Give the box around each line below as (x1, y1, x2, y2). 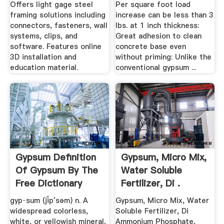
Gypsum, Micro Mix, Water (115, 195, 209, 206)
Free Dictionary (15, 176, 82, 189)
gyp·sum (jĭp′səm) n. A (9, 195, 88, 206)
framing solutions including (9, 10, 105, 20)
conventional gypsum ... (115, 62, 196, 73)
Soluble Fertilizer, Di (115, 206, 189, 216)
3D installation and (9, 52, 76, 62)
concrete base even (115, 41, 186, 52)
